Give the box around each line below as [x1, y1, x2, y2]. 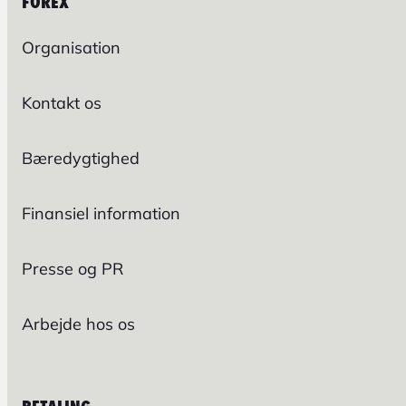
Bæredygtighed [22, 147, 140, 169]
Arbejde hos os [22, 313, 135, 334]
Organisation [22, 36, 121, 58]
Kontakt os [22, 92, 101, 113]
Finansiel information [22, 202, 180, 224]
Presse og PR [22, 257, 123, 279]
